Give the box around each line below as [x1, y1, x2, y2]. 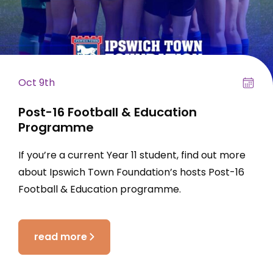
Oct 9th [18, 76, 55, 90]
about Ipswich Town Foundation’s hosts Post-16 [18, 165, 244, 180]
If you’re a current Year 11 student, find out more [18, 148, 246, 163]
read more [34, 230, 87, 244]
